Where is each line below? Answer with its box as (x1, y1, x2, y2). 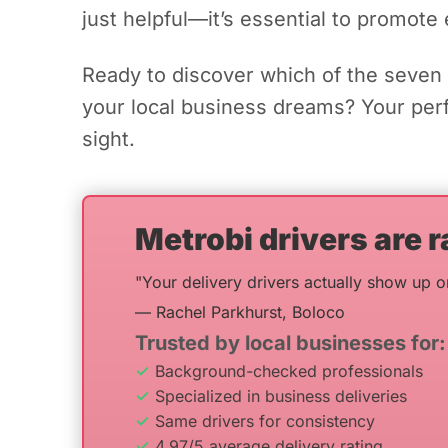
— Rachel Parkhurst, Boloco (135, 302, 345, 322)
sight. (82, 127, 135, 151)
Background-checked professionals (155, 361, 423, 381)
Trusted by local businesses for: (135, 331, 446, 355)
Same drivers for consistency (155, 411, 375, 431)
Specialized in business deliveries (155, 386, 407, 406)
